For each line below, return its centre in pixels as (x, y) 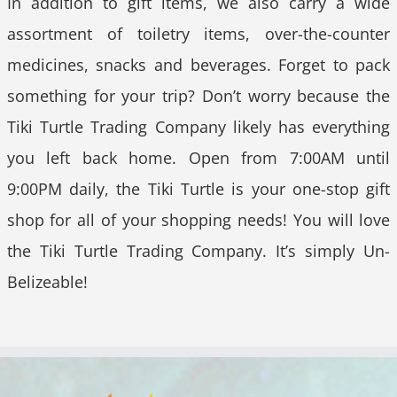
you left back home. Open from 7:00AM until (198, 158)
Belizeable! (47, 282)
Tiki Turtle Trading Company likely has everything (198, 127)
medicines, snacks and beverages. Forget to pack (198, 65)
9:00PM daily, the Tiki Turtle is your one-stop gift (198, 189)
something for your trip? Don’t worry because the (198, 96)
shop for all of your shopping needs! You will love (198, 220)
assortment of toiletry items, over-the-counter (198, 34)
